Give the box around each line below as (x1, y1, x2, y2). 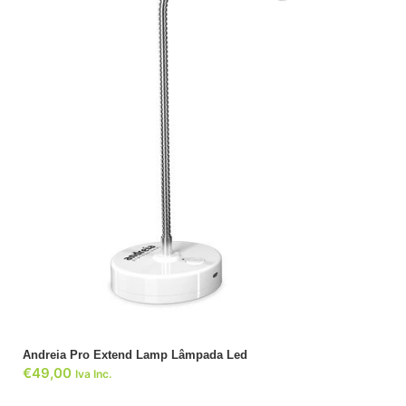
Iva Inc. (75, 367, 111, 382)
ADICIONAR (168, 227, 238, 243)
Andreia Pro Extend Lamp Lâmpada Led (23, 348, 247, 362)
